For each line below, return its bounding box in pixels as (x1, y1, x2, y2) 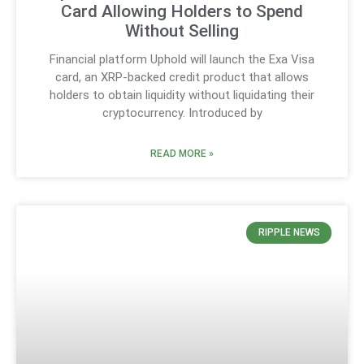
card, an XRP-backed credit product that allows (55, 70, 309, 85)
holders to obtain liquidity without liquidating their (50, 88, 314, 103)
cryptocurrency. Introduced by (102, 106, 262, 121)
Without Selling (125, 21, 239, 41)
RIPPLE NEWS (258, 227, 320, 239)
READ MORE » (150, 148, 214, 160)
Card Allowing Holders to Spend (61, 2, 303, 22)
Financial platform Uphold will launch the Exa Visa (50, 52, 314, 67)
